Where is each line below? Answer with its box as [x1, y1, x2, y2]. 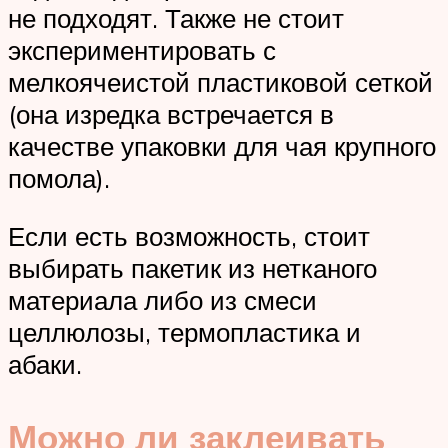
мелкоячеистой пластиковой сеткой [8, 66, 433, 99]
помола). [8, 162, 110, 195]
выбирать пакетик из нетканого [8, 251, 377, 284]
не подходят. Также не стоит [8, 2, 344, 35]
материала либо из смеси [8, 283, 317, 316]
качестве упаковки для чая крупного [8, 130, 436, 163]
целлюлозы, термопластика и [8, 315, 361, 348]
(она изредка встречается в [8, 98, 334, 131]
